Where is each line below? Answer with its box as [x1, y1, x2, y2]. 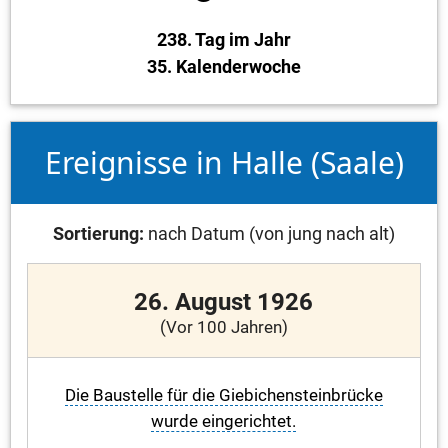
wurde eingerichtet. [151, 411, 297, 431]
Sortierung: [52, 222, 144, 244]
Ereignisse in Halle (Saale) [44, 142, 404, 184]
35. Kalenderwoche [146, 56, 301, 78]
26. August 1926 [134, 287, 314, 316]
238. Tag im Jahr [156, 29, 291, 51]
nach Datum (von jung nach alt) [143, 222, 395, 244]
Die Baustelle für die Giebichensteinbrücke [64, 385, 383, 405]
